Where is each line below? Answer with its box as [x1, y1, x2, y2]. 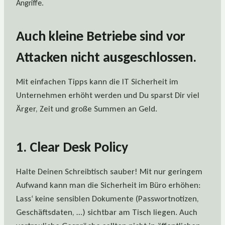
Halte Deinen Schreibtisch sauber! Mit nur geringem [16, 166, 202, 177]
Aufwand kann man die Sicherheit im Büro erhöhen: [16, 180, 201, 191]
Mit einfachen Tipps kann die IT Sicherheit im [16, 76, 178, 87]
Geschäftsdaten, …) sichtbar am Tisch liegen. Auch [16, 207, 197, 218]
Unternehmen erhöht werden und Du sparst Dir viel [16, 90, 199, 101]
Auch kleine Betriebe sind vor [16, 27, 185, 45]
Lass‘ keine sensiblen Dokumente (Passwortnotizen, [16, 193, 199, 204]
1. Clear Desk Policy [16, 138, 128, 156]
